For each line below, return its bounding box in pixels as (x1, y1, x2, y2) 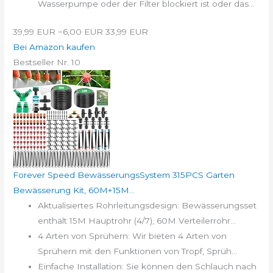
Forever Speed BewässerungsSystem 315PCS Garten (13, 169, 235, 180)
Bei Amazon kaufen (13, 41, 96, 52)
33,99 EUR (105, 26, 149, 37)
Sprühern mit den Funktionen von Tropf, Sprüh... (38, 246, 238, 256)
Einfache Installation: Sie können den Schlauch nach (38, 261, 257, 271)
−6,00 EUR (58, 26, 104, 37)
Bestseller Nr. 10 (13, 57, 81, 67)
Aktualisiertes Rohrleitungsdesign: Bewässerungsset (38, 200, 257, 210)
